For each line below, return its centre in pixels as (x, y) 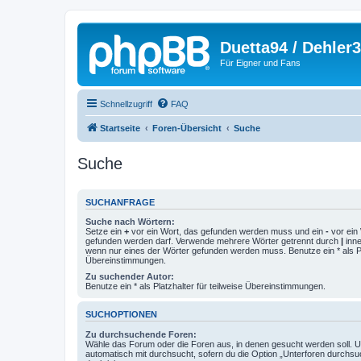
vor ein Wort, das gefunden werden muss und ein (227, 231)
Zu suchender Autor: (130, 276)
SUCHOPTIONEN (121, 315)
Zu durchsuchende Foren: (141, 334)
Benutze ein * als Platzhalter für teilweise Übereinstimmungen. (205, 286)
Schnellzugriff (126, 104)
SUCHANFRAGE (120, 202)
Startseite (120, 128)
